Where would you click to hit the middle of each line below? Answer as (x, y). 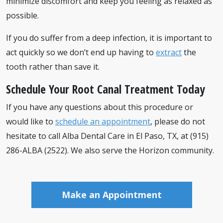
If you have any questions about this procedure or (100, 107)
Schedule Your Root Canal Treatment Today (105, 89)
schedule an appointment (103, 121)
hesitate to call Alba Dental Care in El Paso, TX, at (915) (107, 136)
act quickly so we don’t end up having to (81, 52)
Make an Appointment (111, 195)
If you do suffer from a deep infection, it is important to (109, 38)
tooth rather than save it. (53, 67)
